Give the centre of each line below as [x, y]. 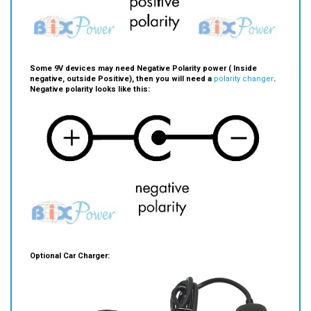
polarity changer [244, 58]
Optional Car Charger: [70, 235]
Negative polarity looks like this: [90, 69]
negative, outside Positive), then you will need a [122, 58]
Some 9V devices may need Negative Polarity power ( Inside [143, 48]
